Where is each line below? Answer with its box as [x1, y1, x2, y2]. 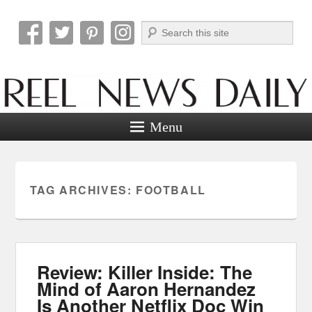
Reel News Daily [15, 33, 208, 61]
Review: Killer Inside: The [37, 258, 253, 285]
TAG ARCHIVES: [29, 181, 136, 198]
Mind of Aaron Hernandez [37, 275, 256, 302]
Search [141, 23, 170, 33]
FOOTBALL [135, 181, 206, 198]
